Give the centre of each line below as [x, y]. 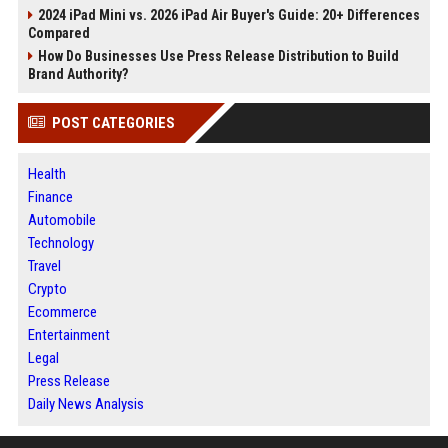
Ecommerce [62, 312]
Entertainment [68, 335]
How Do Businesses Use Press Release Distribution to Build [218, 56]
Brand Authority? [77, 74]
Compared [58, 33]
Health [46, 174]
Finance [50, 197]
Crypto [47, 289]
